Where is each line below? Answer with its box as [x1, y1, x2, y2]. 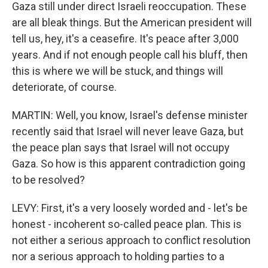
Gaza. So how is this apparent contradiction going [12, 157, 245, 170]
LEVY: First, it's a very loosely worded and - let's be [12, 202, 248, 214]
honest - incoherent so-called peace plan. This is [12, 218, 242, 230]
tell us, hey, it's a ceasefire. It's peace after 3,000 [12, 32, 239, 45]
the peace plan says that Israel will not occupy [12, 141, 230, 154]
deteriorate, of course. [12, 81, 117, 93]
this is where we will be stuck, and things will [12, 65, 223, 77]
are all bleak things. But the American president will [12, 16, 252, 29]
